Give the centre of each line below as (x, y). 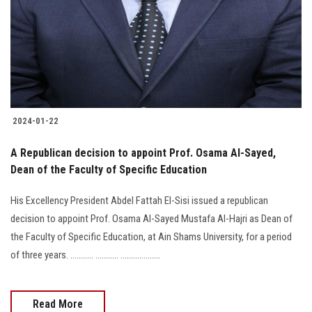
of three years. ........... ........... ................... (85, 255)
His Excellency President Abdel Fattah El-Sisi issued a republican (139, 201)
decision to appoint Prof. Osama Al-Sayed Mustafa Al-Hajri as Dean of (151, 219)
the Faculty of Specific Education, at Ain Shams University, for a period (151, 237)
